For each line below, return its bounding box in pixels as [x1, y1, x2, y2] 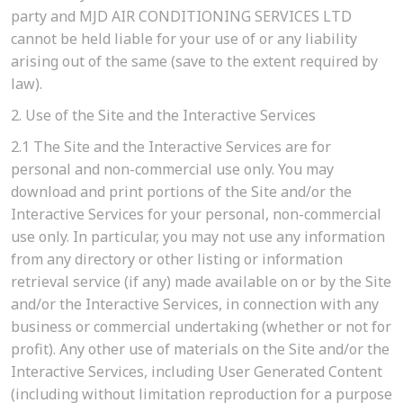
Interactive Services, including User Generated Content [11, 362, 382, 382]
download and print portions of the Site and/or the [11, 182, 352, 202]
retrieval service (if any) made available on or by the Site [11, 272, 391, 292]
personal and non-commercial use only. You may [11, 159, 334, 180]
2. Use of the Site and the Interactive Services [11, 105, 316, 126]
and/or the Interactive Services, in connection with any [11, 294, 379, 315]
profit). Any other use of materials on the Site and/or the [11, 339, 390, 360]
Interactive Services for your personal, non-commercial [11, 204, 381, 225]
